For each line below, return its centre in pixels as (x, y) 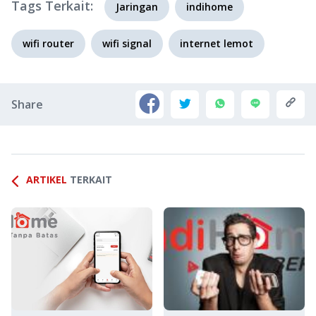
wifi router (48, 44)
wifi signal (127, 44)
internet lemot (217, 44)
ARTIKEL (47, 180)
